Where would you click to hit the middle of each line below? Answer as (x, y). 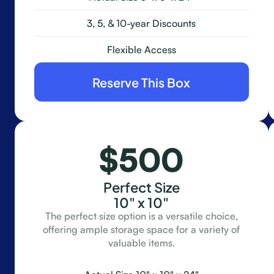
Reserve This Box (142, 81)
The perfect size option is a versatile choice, (141, 216)
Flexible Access (141, 50)
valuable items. (141, 243)
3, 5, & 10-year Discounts (142, 23)
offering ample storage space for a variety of (142, 229)
